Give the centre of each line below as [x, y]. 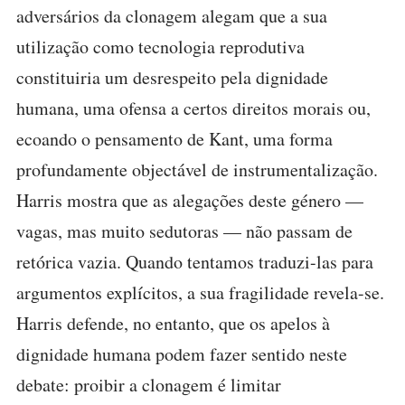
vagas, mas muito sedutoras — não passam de [184, 231]
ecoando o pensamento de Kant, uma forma [174, 139]
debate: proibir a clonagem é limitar [149, 385]
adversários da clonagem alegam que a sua [172, 16]
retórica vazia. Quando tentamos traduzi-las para [195, 262]
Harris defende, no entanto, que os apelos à [173, 323]
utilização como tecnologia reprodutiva [160, 47]
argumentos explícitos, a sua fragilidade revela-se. [200, 292]
